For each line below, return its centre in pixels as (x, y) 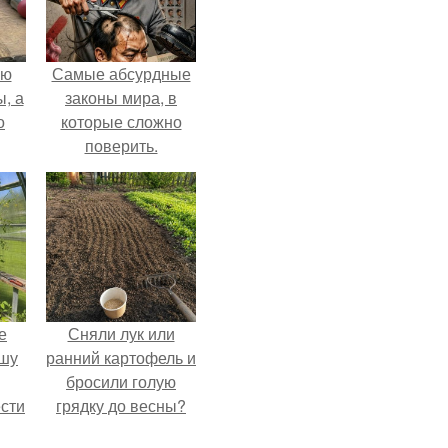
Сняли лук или (121, 333)
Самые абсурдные (121, 73)
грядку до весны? (121, 405)
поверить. (121, 145)
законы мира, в (121, 97)
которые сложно (121, 121)
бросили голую (121, 381)
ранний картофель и (121, 357)
